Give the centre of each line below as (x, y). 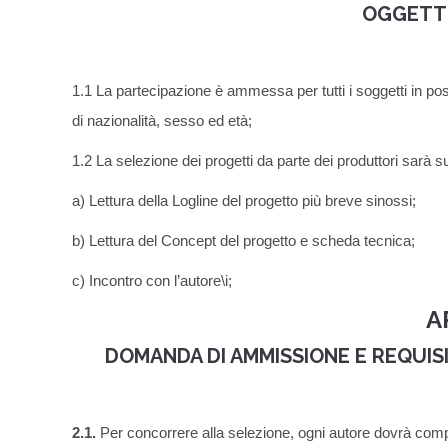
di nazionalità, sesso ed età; (162, 121)
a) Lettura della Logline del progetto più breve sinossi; (244, 201)
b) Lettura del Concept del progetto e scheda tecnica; (243, 241)
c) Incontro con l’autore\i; (152, 281)
